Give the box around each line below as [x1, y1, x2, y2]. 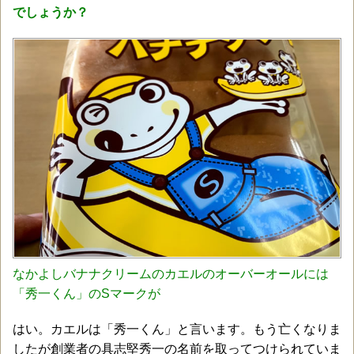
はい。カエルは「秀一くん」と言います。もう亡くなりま [13, 322, 341, 336]
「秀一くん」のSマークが [13, 286, 160, 300]
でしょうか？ [13, 6, 88, 19]
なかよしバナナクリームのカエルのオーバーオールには [13, 266, 329, 281]
